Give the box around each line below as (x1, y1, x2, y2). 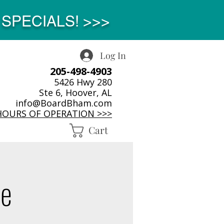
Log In (100, 49, 126, 61)
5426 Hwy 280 (51, 76, 112, 88)
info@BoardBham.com (15, 97, 112, 109)
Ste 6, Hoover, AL (39, 86, 112, 98)
